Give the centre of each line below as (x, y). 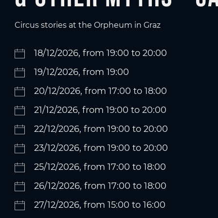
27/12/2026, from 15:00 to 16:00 (100, 205)
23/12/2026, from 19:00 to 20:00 (101, 148)
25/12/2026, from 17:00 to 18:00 (100, 167)
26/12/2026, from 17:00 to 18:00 (100, 186)
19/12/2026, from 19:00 (82, 72)
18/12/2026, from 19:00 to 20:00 (100, 53)
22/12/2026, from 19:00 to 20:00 (101, 129)
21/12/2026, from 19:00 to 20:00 (100, 110)
